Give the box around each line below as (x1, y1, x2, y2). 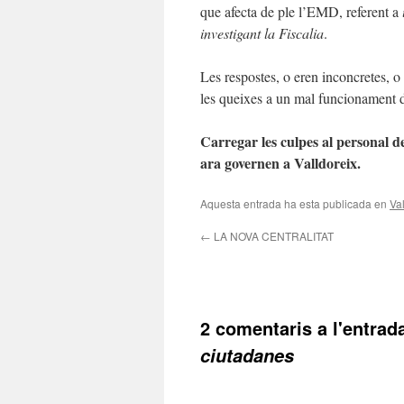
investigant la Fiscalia (200, 23, 324, 42)
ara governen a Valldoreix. (200, 152, 361, 173)
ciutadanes (200, 343, 294, 368)
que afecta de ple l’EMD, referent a (200, 2, 402, 21)
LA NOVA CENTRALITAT (211, 228, 334, 243)
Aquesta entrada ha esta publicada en (200, 196, 390, 211)
